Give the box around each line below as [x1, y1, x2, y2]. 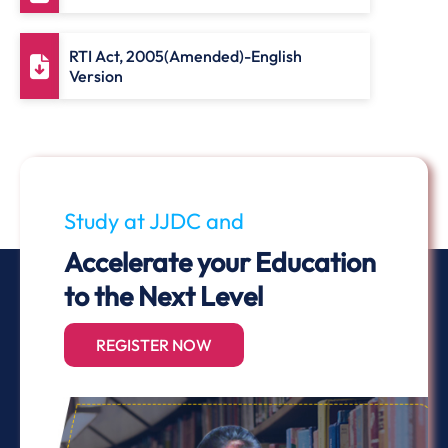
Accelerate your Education [64, 245, 376, 279]
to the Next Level [64, 279, 263, 313]
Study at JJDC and [64, 207, 244, 235]
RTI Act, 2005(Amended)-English [69, 46, 302, 66]
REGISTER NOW [96, 335, 212, 355]
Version [69, 66, 123, 86]
